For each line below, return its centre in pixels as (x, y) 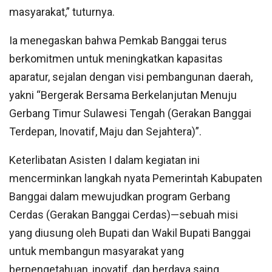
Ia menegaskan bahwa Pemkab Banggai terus (118, 41)
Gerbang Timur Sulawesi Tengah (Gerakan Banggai (130, 114)
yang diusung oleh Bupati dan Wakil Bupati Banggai (130, 233)
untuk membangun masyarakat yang (97, 251)
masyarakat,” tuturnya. (62, 12)
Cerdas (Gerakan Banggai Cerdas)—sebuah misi (124, 215)
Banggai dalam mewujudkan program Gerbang (120, 197)
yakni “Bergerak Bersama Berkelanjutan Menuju (123, 95)
